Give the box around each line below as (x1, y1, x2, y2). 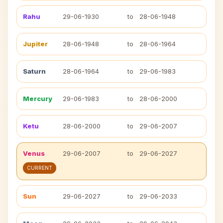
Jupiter (23, 40, 48, 48)
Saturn (23, 67, 46, 75)
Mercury (23, 95, 52, 103)
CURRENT (27, 165, 52, 171)
